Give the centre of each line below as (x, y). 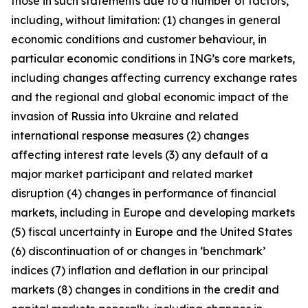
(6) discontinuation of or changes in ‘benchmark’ (138, 251)
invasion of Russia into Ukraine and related (125, 116)
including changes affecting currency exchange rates (154, 78)
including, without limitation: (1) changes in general (146, 20)
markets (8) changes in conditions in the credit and (145, 289)
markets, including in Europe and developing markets (153, 212)
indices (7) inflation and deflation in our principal (140, 270)
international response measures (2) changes (130, 135)
